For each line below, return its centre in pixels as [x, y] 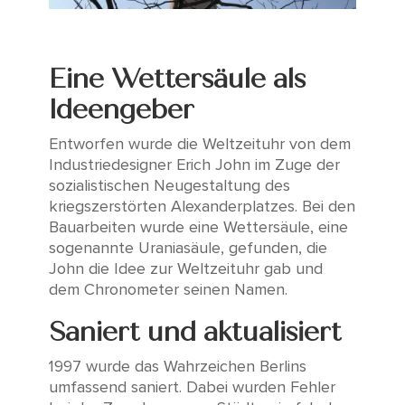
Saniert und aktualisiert [195, 332]
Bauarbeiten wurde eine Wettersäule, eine [198, 227]
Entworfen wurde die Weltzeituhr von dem [199, 144]
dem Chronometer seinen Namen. [168, 290]
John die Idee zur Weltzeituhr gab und [185, 269]
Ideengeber [121, 110]
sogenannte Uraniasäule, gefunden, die [188, 248]
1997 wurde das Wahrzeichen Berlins [177, 367]
